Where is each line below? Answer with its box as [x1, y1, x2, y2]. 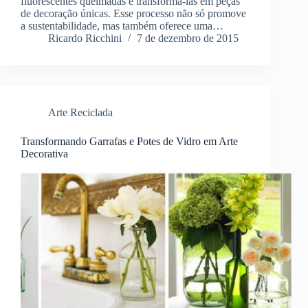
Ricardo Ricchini [48, 32, 122, 45]
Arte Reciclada [48, 107, 113, 119]
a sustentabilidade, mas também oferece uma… [21, 20, 223, 32]
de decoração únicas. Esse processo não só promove [21, 8, 246, 20]
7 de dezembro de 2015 [137, 32, 239, 45]
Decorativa [21, 148, 68, 160]
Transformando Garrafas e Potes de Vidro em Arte [21, 135, 238, 148]
